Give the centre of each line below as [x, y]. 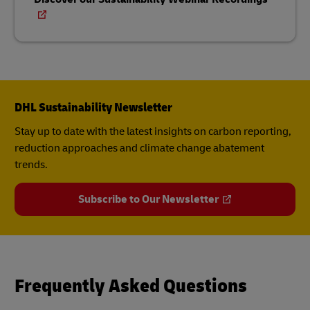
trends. [32, 165]
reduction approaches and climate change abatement [139, 148]
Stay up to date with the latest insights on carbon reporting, [153, 132]
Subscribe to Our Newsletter [148, 200]
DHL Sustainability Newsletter [93, 108]
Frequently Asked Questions [131, 286]
